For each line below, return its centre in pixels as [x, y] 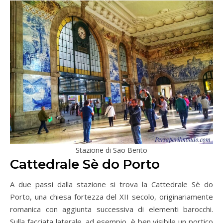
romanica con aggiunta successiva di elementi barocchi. [111, 209]
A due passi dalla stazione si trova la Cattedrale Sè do [111, 184]
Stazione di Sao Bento [111, 150]
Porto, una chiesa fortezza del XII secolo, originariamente [111, 197]
